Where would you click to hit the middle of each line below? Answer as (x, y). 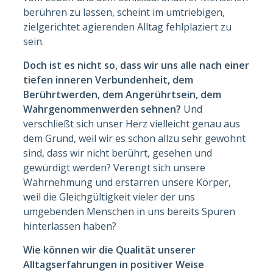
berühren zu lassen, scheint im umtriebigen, (124, 12)
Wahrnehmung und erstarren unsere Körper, (127, 182)
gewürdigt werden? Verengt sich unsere (115, 167)
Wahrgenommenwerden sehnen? (104, 109)
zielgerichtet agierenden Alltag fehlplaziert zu (128, 27)
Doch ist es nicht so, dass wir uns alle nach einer (136, 65)
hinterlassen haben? (70, 226)
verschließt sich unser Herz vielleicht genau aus (132, 123)
